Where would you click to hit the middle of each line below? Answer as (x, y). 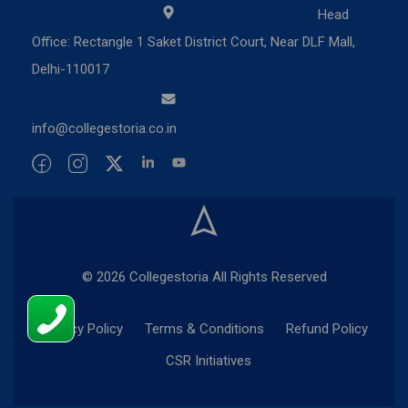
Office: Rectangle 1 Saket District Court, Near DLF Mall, (194, 41)
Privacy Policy (82, 328)
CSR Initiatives (209, 360)
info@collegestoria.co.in (104, 128)
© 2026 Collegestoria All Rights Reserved (204, 276)
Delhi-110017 (71, 69)
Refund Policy (326, 328)
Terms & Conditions (204, 328)
